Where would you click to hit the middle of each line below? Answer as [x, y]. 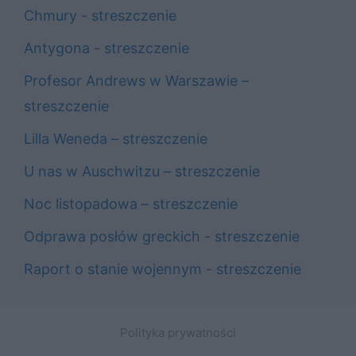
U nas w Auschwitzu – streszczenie [142, 171]
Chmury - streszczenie [100, 15]
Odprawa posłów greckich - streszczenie [162, 236]
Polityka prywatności [178, 332]
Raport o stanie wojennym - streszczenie [163, 269]
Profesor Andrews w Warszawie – [136, 80]
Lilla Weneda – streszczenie [116, 138]
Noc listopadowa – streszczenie [131, 203]
